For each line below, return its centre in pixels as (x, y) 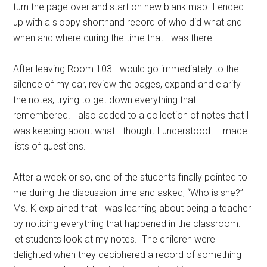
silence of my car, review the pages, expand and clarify (127, 84)
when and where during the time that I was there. (114, 38)
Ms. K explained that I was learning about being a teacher (132, 208)
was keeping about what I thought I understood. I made (131, 131)
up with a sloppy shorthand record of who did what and (128, 22)
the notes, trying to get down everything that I (108, 100)
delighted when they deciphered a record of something (128, 255)
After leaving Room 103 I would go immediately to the (126, 69)
